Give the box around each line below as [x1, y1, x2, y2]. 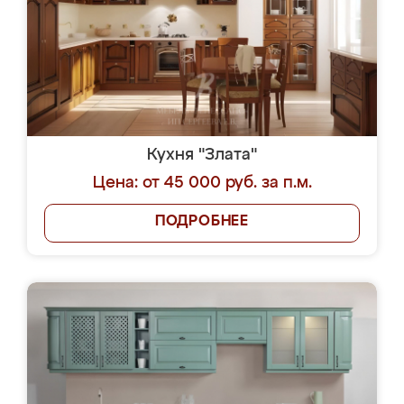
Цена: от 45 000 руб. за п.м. [92, 175, 312, 191]
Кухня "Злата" [147, 147, 257, 163]
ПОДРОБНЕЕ [154, 215, 250, 229]
